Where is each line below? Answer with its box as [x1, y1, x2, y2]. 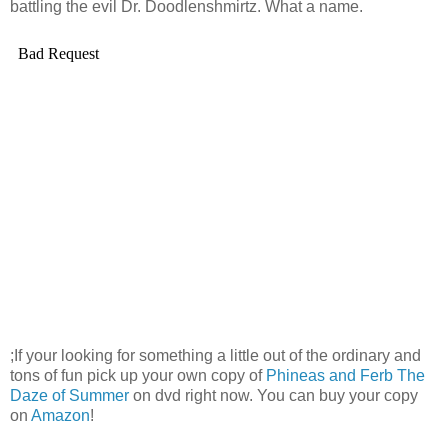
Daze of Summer [10, 386, 129, 404]
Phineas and [266, 366, 360, 384]
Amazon [31, 406, 90, 424]
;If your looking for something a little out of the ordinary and [10, 346, 421, 364]
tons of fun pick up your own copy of [10, 366, 266, 384]
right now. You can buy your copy [181, 386, 418, 404]
